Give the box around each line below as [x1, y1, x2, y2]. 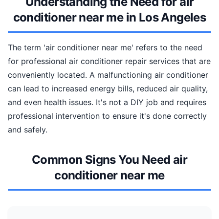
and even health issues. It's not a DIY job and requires [8, 97, 206, 107]
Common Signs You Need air [32, 153, 187, 167]
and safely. [8, 125, 47, 134]
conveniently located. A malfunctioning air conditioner [8, 70, 208, 80]
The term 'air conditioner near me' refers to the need [8, 43, 202, 52]
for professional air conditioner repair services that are [8, 56, 211, 66]
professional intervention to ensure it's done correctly [8, 111, 207, 121]
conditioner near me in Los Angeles [13, 10, 206, 24]
